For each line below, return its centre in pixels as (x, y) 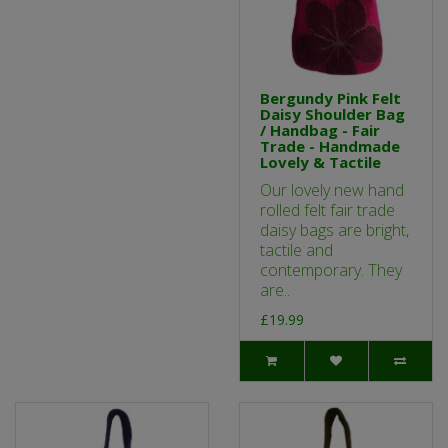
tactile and (296, 250)
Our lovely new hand (332, 190)
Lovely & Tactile (320, 162)
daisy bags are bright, (334, 230)
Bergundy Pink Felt (330, 98)
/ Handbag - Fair (320, 130)
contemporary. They (331, 270)
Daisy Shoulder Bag (332, 114)
